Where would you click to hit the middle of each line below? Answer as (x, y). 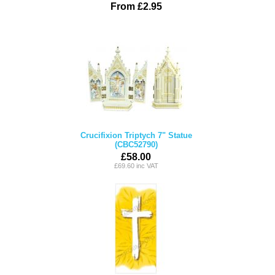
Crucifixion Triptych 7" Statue (136, 135)
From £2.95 (136, 6)
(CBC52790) (136, 145)
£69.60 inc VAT (136, 166)
